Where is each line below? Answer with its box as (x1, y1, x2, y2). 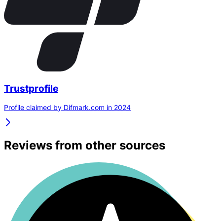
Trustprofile (4, 82, 58, 94)
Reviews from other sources (4, 138, 165, 153)
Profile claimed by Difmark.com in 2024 (4, 103, 131, 112)
